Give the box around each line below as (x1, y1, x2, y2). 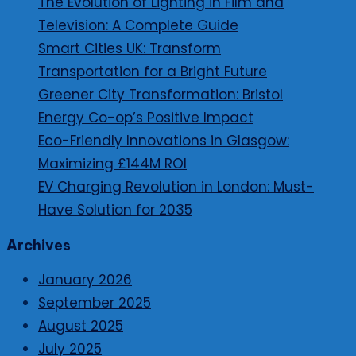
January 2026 (38, 270, 132, 290)
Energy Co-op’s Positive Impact (38, 108, 253, 128)
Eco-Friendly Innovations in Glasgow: (38, 131, 289, 151)
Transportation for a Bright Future (38, 62, 267, 82)
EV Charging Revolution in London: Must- (38, 177, 314, 197)
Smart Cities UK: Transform (38, 39, 221, 59)
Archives (6, 236, 71, 255)
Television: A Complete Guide (38, 16, 238, 36)
